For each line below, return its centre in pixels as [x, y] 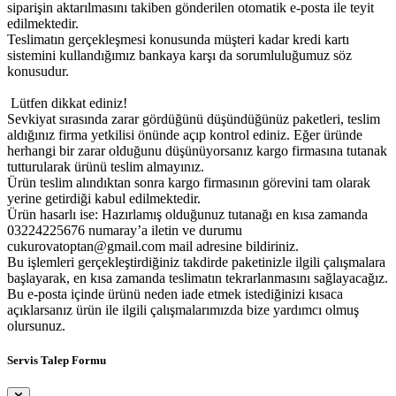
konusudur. [40, 71]
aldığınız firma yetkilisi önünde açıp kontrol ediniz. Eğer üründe [185, 134]
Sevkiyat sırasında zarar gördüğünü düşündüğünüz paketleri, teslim [194, 118]
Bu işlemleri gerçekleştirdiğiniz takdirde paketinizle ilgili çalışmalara [196, 262]
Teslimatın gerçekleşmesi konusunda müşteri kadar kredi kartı [178, 39]
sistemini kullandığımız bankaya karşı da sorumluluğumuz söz [179, 55]
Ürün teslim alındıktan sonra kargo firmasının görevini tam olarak [189, 182]
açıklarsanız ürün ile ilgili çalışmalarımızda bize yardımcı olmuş [183, 309]
